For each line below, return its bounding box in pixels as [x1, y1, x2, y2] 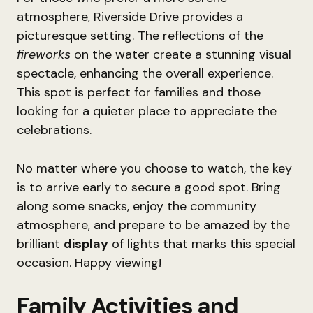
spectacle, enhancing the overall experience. [17, 65, 273, 82]
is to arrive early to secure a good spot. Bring [17, 179, 281, 196]
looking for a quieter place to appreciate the [17, 103, 277, 119]
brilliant [17, 235, 64, 252]
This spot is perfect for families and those [17, 84, 261, 101]
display [64, 235, 108, 252]
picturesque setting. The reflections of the [17, 27, 263, 44]
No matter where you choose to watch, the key [17, 160, 292, 177]
